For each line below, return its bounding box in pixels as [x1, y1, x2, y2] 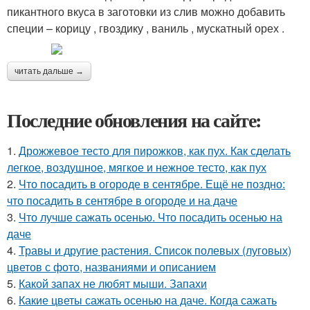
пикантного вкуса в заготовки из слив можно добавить [7, 3, 285, 19]
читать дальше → [15, 66, 84, 76]
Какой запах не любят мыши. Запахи [19, 275, 207, 291]
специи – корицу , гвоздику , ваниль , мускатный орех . [7, 20, 284, 36]
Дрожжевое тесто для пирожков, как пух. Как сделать [19, 143, 291, 158]
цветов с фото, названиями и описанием [7, 259, 216, 275]
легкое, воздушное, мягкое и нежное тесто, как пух [7, 159, 266, 175]
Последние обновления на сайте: [7, 106, 262, 134]
